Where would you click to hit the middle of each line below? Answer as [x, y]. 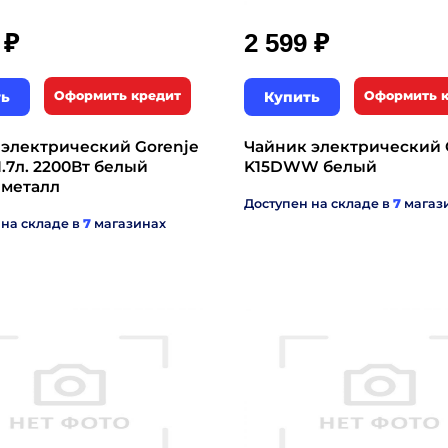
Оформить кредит [117, 95]
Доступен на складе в [318, 203]
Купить [292, 97]
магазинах [128, 223]
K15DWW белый [310, 166]
